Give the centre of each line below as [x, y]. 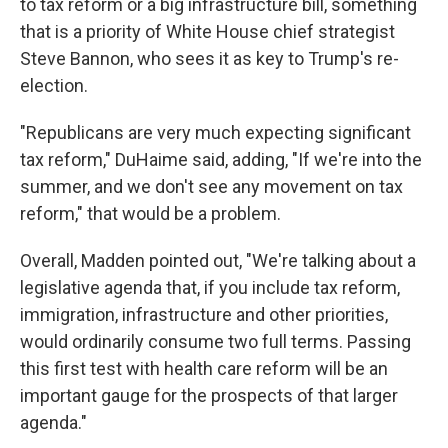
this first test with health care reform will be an [204, 369]
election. [54, 86]
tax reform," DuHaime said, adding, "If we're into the [221, 160]
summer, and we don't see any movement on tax [211, 187]
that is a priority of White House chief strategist [207, 32]
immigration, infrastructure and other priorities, [204, 315]
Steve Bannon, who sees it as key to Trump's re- [209, 59]
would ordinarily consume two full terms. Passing [215, 342]
